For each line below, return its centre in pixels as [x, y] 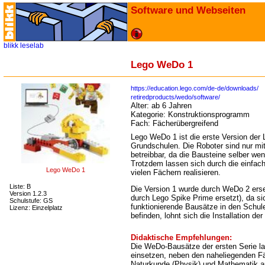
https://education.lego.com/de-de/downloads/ [195, 88]
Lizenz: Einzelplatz [36, 208]
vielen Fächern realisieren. [176, 172]
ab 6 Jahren [172, 106]
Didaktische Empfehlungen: [181, 237]
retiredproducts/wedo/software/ [175, 97]
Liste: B [20, 186]
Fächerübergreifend [185, 123]
